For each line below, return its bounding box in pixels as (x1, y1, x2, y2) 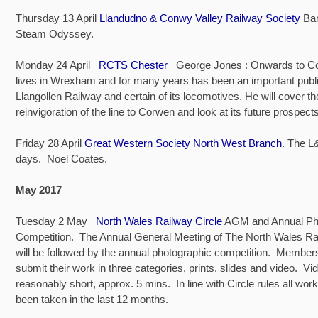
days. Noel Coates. (16, 152, 107, 165)
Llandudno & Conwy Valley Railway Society (99, 11, 300, 24)
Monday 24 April (16, 58, 99, 71)
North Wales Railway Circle (96, 214, 222, 227)
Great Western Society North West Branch (84, 136, 282, 149)
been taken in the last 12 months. (16, 292, 168, 305)
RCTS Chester (99, 58, 168, 71)
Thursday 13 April (16, 11, 99, 24)
